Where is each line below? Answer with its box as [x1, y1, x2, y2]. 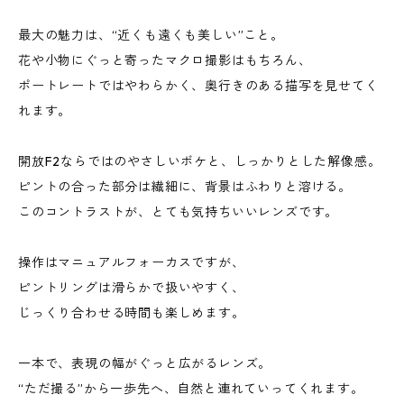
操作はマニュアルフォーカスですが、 [18, 254, 245, 271]
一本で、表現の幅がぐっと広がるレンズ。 [18, 355, 272, 372]
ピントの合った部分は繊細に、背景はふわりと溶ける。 [18, 179, 352, 196]
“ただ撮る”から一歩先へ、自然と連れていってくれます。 [18, 381, 364, 398]
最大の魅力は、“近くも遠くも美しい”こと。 [18, 27, 284, 44]
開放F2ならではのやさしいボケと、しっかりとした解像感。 [18, 153, 381, 170]
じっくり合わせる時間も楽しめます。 [18, 305, 245, 322]
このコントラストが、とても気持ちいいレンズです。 [18, 204, 339, 221]
